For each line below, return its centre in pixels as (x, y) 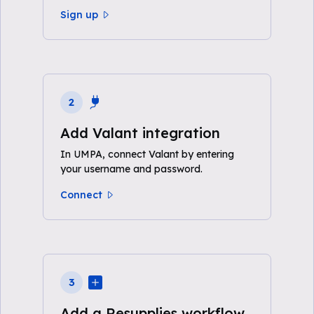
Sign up (79, 15)
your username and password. (131, 169)
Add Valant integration (140, 133)
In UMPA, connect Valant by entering (147, 154)
